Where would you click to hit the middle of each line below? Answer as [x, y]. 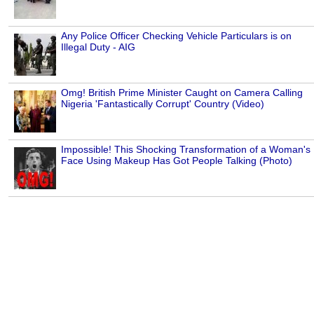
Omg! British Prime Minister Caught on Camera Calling [182, 93]
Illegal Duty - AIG [98, 47]
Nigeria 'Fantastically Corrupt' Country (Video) [163, 104]
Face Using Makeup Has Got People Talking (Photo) [177, 161]
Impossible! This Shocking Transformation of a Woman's [186, 150]
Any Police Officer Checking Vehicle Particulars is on [176, 36]
